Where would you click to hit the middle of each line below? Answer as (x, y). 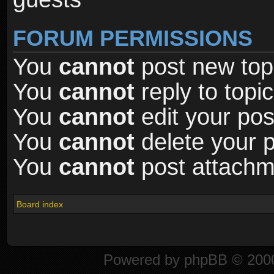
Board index (40, 205)
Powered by (143, 260)
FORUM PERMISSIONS (133, 38)
